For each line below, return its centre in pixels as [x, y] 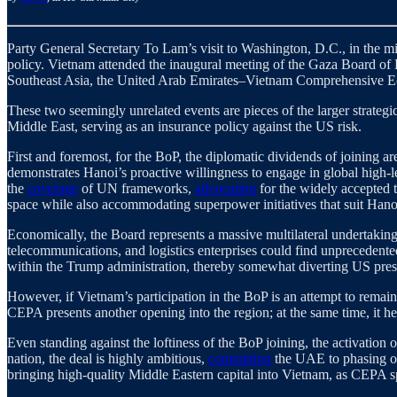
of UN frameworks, [136, 189]
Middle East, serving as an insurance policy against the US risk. [184, 127]
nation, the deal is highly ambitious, [108, 359]
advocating [226, 189]
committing [240, 359]
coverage [53, 189]
